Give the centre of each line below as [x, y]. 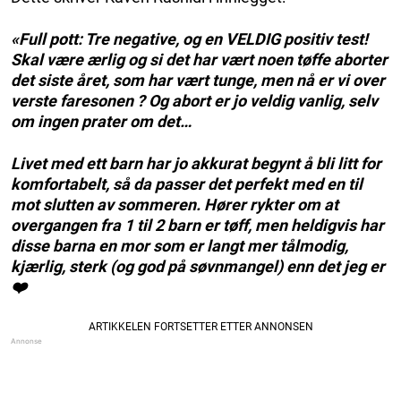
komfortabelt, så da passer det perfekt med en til [187, 184]
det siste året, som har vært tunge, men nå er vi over [198, 81]
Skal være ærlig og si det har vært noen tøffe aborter [199, 60]
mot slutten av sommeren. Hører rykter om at [175, 205]
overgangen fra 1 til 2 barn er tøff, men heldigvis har [197, 226]
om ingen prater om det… [101, 122]
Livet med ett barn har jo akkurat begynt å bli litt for [196, 164]
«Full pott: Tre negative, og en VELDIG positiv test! [189, 39]
